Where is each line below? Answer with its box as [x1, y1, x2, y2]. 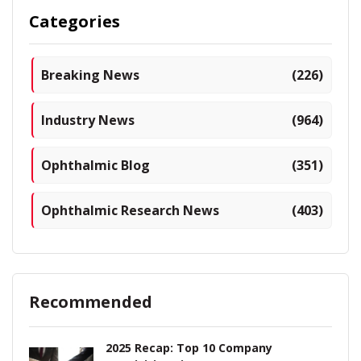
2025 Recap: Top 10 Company [105, 339, 272, 355]
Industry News [41, 110, 135, 129]
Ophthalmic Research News [41, 201, 219, 219]
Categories [29, 10, 120, 32]
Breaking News [41, 65, 139, 84]
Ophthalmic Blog [41, 156, 150, 174]
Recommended [29, 290, 152, 313]
